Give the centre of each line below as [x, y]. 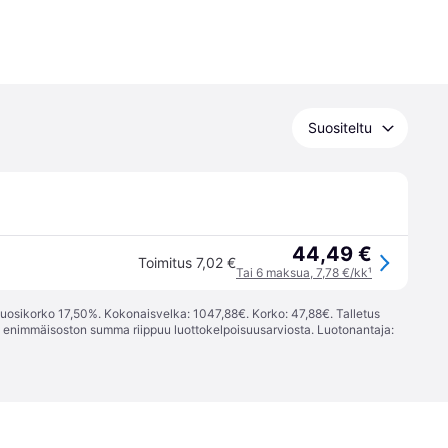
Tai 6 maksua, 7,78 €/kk [302, 272]
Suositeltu [340, 127]
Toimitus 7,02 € [187, 262]
